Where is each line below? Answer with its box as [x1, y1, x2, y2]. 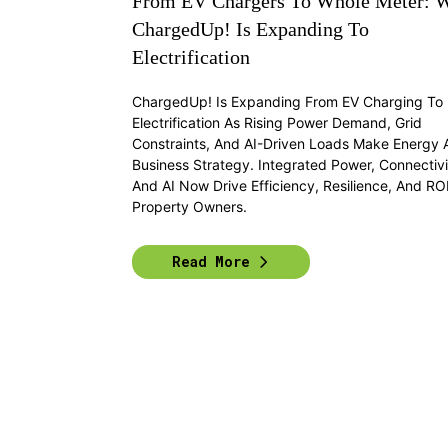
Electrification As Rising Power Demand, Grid [132, 113, 422, 131]
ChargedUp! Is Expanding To [132, 17, 369, 40]
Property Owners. [132, 197, 247, 215]
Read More [172, 252, 250, 272]
